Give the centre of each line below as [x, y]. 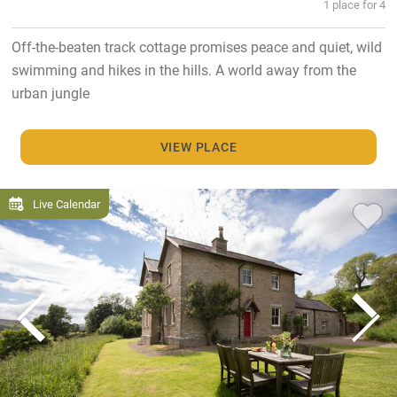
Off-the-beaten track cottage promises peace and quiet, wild [196, 46]
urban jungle [50, 92]
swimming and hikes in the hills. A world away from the [183, 69]
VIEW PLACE [198, 146]
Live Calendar [66, 204]
